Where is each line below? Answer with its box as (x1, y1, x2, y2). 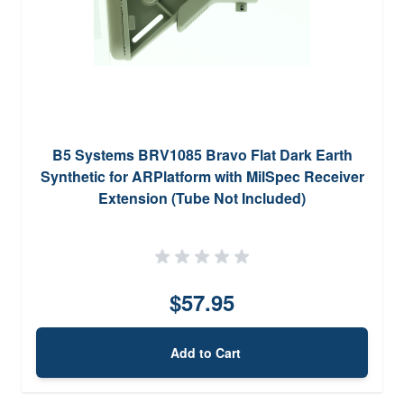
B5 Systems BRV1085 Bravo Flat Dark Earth (51, 143, 353, 165)
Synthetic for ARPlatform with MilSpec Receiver (40, 165, 364, 187)
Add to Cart (170, 343, 241, 362)
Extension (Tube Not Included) (98, 187, 306, 208)
